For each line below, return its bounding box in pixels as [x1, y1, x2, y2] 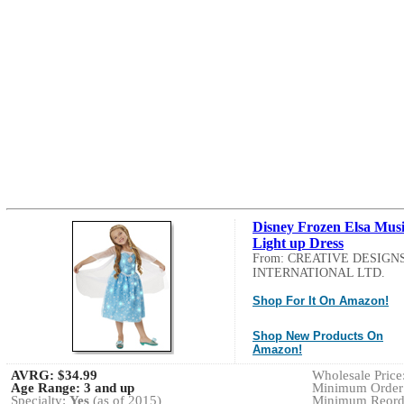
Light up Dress [252, 234, 344, 251]
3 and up [84, 380, 134, 395]
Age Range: [11, 380, 84, 395]
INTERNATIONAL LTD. [252, 265, 385, 280]
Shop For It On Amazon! [252, 293, 389, 308]
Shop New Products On [252, 328, 383, 343]
